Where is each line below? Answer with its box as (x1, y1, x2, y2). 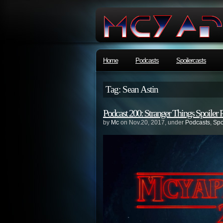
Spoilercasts (176, 57, 206, 64)
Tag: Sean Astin (106, 84, 158, 95)
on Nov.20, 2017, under (119, 119, 185, 126)
